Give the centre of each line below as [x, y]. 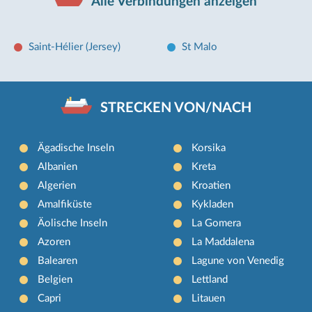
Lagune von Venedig [237, 260]
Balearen [58, 260]
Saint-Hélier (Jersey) [75, 47]
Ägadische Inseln [76, 148]
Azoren [54, 242]
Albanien [58, 166]
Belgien [55, 279]
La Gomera [216, 223]
